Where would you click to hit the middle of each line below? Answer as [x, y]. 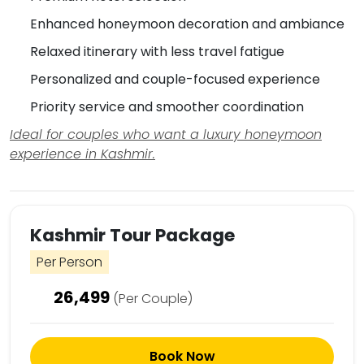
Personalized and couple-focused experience [175, 80]
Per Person [69, 262]
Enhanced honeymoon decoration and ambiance [187, 24]
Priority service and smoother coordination [167, 107]
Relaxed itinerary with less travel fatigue [157, 52]
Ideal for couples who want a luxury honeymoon [166, 135]
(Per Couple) [153, 299]
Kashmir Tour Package [132, 236]
